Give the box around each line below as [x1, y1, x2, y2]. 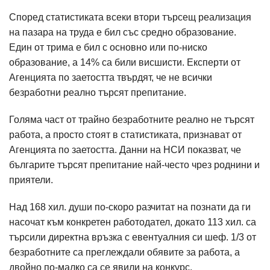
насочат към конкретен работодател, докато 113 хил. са [9, 217, 256, 227]
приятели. [9, 175, 55, 185]
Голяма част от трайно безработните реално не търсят [9, 115, 254, 125]
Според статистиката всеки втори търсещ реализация [9, 12, 251, 22]
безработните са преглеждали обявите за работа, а [9, 247, 240, 257]
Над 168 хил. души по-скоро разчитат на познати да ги [9, 202, 251, 212]
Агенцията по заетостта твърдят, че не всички [9, 72, 212, 83]
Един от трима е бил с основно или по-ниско [9, 42, 207, 52]
